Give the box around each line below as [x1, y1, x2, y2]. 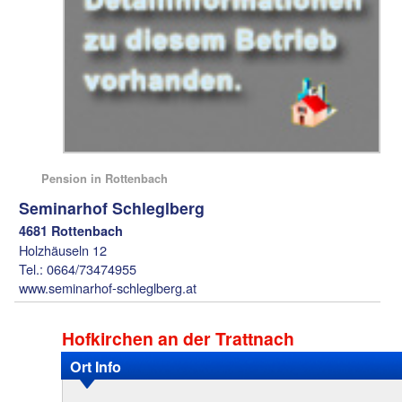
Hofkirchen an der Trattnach [61, 326, 294, 352]
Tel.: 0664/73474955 [19, 259, 137, 279]
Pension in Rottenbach [41, 170, 169, 188]
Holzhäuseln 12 [19, 240, 108, 260]
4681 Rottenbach [19, 222, 124, 240]
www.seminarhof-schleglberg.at [19, 278, 197, 298]
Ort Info [69, 356, 121, 378]
